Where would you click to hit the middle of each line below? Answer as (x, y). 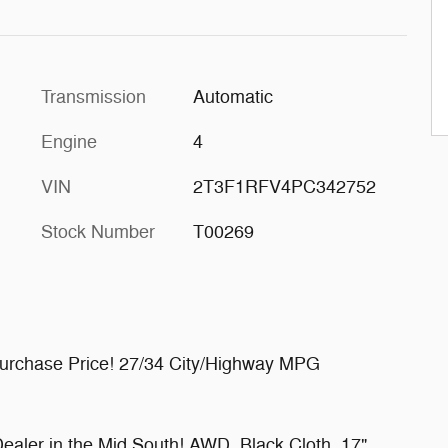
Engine (69, 142)
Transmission (93, 97)
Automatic (232, 97)
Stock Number (98, 232)
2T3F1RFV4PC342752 (284, 187)
